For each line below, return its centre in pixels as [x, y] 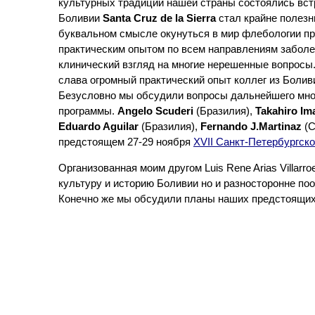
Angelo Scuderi [155, 111]
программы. [88, 111]
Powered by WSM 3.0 [41, 297]
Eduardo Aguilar [98, 127]
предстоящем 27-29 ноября [126, 142]
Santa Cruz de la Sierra [159, 18]
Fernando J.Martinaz [251, 127]
